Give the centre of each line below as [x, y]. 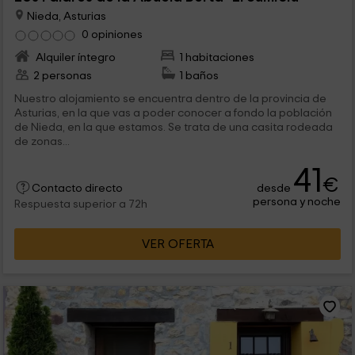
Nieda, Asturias [65, 16]
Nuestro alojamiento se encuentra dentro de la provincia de [170, 98]
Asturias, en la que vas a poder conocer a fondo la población [173, 113]
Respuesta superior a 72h [80, 204]
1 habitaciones [217, 57]
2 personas [62, 75]
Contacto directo [77, 188]
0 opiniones [112, 35]
